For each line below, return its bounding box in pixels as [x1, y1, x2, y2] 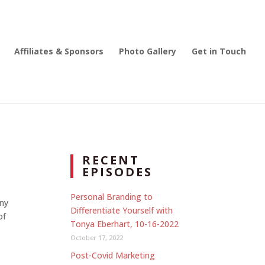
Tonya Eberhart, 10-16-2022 [70, 218, 179, 230]
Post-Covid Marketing [70, 250, 156, 261]
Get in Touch [192, 46, 246, 57]
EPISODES [82, 164, 153, 180]
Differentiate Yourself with [70, 205, 173, 216]
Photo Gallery [119, 46, 176, 57]
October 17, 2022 [70, 233, 124, 242]
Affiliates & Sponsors [14, 46, 104, 57]
